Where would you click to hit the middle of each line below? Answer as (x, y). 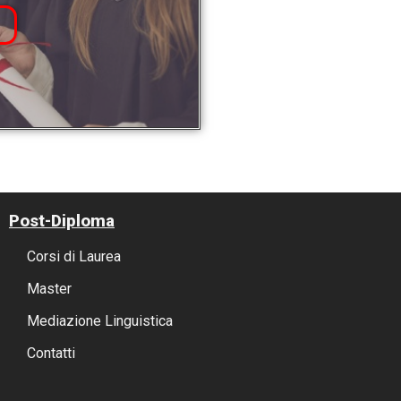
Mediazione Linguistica (99, 321)
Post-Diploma (61, 221)
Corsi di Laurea (73, 257)
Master (49, 289)
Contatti (51, 354)
